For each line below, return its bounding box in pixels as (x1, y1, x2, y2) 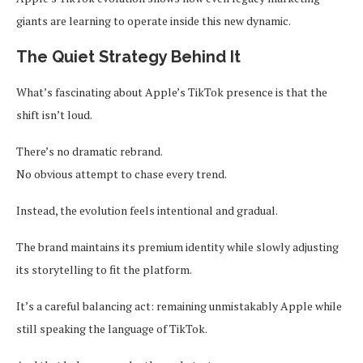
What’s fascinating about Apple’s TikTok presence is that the (16, 83, 327, 100)
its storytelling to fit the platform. (16, 261, 192, 277)
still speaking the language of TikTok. (16, 320, 207, 336)
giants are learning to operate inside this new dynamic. (16, 12, 291, 28)
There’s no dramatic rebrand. (16, 143, 163, 159)
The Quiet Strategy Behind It (16, 46, 241, 66)
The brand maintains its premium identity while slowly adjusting (16, 238, 339, 254)
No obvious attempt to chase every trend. (16, 165, 227, 181)
